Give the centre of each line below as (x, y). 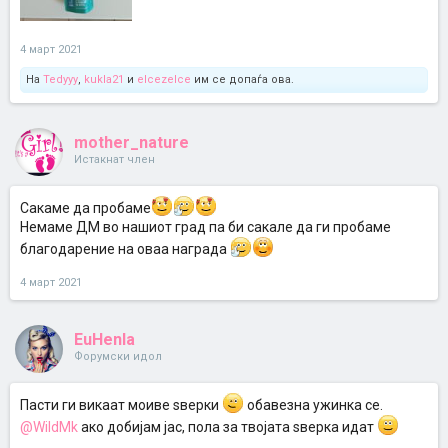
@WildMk (49, 427)
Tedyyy (60, 79)
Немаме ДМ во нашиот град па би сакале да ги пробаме (205, 227)
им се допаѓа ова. (242, 79)
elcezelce (164, 79)
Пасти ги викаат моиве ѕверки (121, 405)
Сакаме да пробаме (85, 208)
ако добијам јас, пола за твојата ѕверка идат (227, 427)
